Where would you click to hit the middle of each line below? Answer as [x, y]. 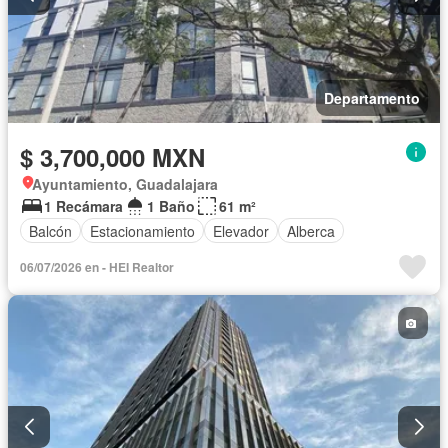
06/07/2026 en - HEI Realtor [97, 267]
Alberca [311, 230]
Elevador [241, 230]
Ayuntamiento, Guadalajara [125, 184]
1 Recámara [83, 206]
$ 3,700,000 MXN [112, 157]
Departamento [372, 98]
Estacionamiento [142, 230]
